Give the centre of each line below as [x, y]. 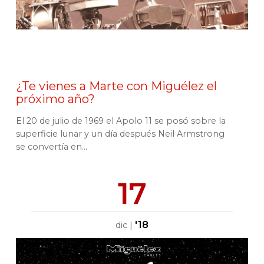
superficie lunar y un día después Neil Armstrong [120, 134]
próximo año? [55, 99]
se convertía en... [52, 147]
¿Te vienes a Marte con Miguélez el [116, 86]
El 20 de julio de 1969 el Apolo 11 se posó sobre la [121, 121]
